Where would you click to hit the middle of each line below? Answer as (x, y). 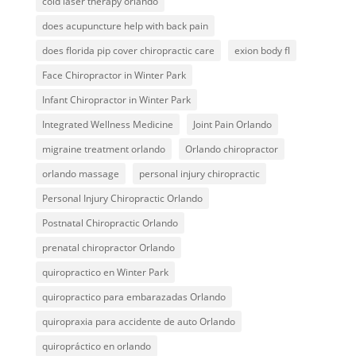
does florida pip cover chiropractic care (128, 51)
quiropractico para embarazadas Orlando (133, 297)
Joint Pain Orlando (232, 125)
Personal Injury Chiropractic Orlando (122, 199)
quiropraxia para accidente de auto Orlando (138, 322)
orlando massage (80, 174)
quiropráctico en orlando (96, 346)
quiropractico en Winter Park (105, 273)
